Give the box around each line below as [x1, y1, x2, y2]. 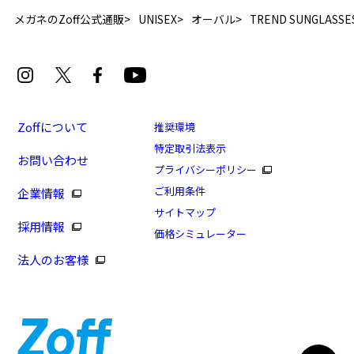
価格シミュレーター [154, 226, 247, 242]
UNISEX [138, 11, 178, 28]
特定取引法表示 [154, 141, 227, 156]
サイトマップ [154, 205, 217, 220]
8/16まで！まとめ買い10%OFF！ [145, 326, 276, 340]
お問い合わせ [17, 152, 89, 169]
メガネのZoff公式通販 [14, 11, 125, 28]
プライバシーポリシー [154, 162, 258, 178]
